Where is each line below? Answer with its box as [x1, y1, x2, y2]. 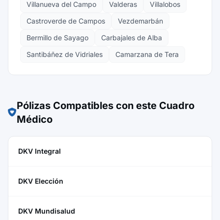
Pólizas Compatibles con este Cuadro [17, 100, 194, 111]
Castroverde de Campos [27, 17, 105, 25]
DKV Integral [18, 147, 61, 155]
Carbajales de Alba [101, 33, 162, 42]
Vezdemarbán [118, 17, 163, 25]
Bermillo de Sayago [27, 33, 88, 42]
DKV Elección [18, 177, 63, 185]
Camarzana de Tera [115, 50, 179, 58]
